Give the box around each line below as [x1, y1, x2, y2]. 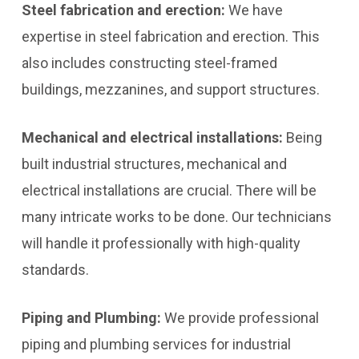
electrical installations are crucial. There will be [21, 182, 317, 199]
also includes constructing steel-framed [21, 54, 277, 71]
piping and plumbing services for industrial [21, 336, 291, 353]
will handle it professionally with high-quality [21, 235, 301, 252]
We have [228, 2, 283, 18]
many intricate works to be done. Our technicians [21, 208, 332, 225]
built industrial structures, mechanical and [21, 155, 287, 172]
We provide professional [163, 309, 319, 326]
